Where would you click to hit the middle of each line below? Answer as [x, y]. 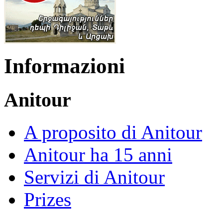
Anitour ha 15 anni [98, 154]
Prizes [48, 199]
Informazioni [64, 66]
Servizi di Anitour [94, 177]
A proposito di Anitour [113, 132]
